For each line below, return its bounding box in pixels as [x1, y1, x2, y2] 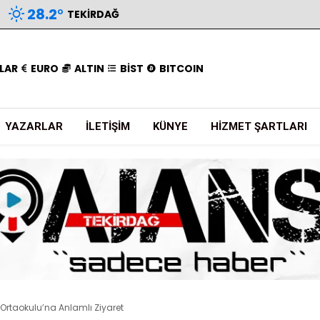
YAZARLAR [5, 120, 63, 133]
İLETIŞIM [86, 120, 130, 133]
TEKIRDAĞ [67, 6, 119, 21]
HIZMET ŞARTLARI [211, 120, 307, 133]
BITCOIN [159, 61, 204, 76]
